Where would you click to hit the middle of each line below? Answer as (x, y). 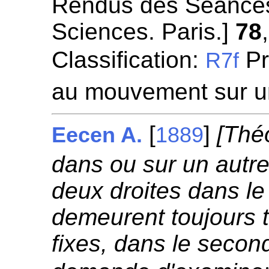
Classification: (129, 60)
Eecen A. (97, 135)
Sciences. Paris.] (144, 32)
